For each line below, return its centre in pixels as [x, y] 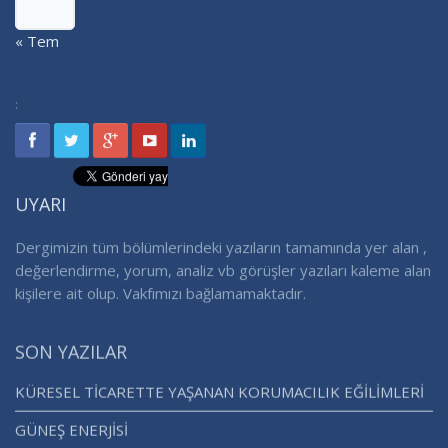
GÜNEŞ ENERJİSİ [71, 433]
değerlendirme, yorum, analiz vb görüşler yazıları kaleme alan [223, 271]
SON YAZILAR [71, 355]
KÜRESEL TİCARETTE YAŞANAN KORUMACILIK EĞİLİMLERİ [219, 395]
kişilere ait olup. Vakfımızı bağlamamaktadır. [160, 294]
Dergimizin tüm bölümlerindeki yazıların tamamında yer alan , [221, 248]
